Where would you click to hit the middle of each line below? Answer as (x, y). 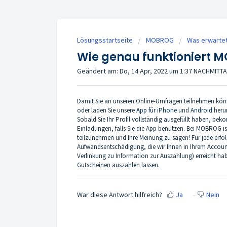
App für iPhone (157, 110)
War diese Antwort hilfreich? (120, 195)
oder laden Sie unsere (107, 110)
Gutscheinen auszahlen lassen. (118, 165)
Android (202, 110)
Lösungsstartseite (106, 40)
